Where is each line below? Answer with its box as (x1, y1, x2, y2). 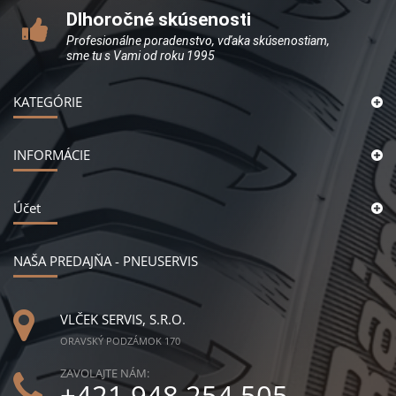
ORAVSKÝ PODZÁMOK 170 (60, 334, 180, 348)
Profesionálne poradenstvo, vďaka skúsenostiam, (66, 34, 330, 49)
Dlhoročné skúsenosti (66, 9, 251, 31)
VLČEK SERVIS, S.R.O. (60, 310, 186, 329)
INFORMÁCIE (13, 146, 90, 164)
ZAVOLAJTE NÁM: (60, 365, 149, 382)
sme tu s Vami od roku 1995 (66, 49, 215, 64)
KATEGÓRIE (13, 93, 82, 111)
